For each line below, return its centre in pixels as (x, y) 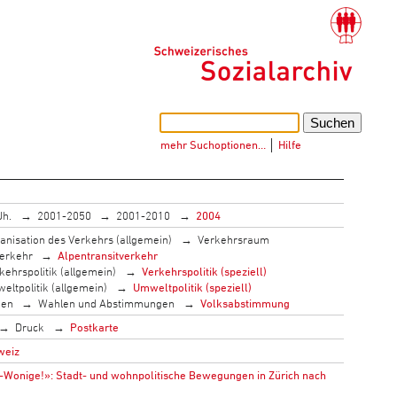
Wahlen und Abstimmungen (107, 303)
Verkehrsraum (233, 239)
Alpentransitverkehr (108, 255)
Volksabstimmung (245, 303)
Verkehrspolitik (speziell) (204, 271)
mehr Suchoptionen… (214, 144)
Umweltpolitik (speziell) (192, 287)
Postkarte (94, 327)
